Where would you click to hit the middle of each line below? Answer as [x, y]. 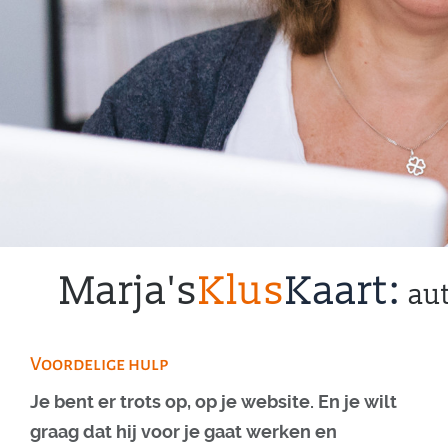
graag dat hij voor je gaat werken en [183, 431]
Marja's [129, 291]
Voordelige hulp [101, 364]
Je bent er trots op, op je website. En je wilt [213, 401]
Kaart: [347, 291]
